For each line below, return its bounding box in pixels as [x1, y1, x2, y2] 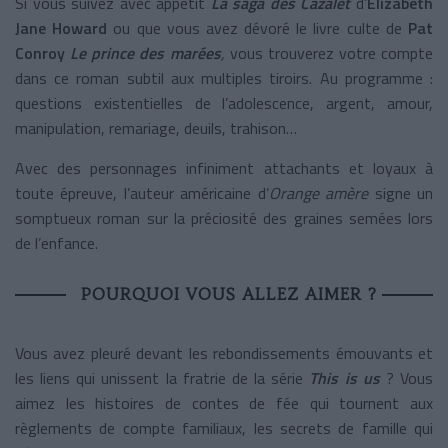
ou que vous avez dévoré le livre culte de [107, 15, 402, 40]
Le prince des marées [70, 40, 221, 65]
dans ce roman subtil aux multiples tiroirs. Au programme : [15, 65, 433, 90]
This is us [309, 365, 380, 390]
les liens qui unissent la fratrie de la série [15, 365, 310, 390]
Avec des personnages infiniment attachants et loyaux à [15, 155, 433, 180]
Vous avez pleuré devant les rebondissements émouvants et [15, 340, 433, 365]
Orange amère [268, 180, 375, 205]
